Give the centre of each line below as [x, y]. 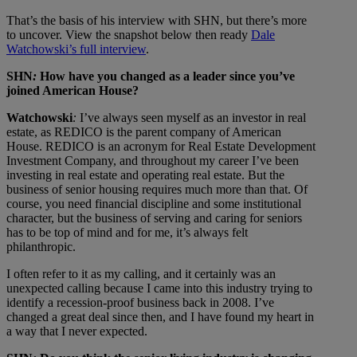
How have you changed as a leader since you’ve [166, 76]
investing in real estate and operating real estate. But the [145, 175]
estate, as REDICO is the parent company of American [144, 132]
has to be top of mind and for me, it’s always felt [127, 233]
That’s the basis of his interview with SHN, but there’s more [157, 21]
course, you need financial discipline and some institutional [154, 204]
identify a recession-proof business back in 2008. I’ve [140, 303]
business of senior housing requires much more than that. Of [157, 190]
